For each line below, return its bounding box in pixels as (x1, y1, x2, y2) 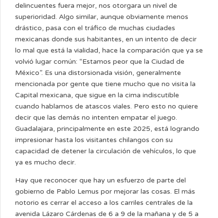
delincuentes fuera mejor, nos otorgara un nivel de (15, 1, 177, 10)
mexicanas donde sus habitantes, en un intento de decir (15, 35, 197, 43)
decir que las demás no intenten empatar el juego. (15, 113, 177, 122)
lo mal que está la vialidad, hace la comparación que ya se (15, 46, 203, 54)
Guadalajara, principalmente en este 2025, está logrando (15, 125, 200, 133)
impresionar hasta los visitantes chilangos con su (15, 136, 173, 144)
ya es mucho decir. (15, 158, 76, 166)
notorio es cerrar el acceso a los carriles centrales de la (15, 199, 193, 207)
